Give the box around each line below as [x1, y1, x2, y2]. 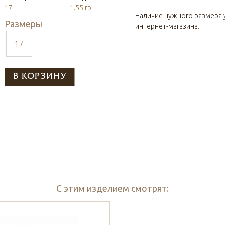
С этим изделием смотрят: [56, 183, 169, 193]
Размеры [5, 19, 42, 29]
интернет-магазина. [135, 22, 199, 30]
